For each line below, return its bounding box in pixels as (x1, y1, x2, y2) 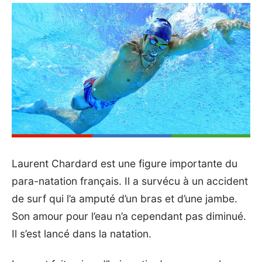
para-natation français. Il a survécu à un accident (12, 174, 248, 187)
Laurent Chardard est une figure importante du (12, 157, 237, 170)
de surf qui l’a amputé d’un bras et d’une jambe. (12, 192, 237, 205)
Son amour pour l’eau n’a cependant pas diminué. (12, 209, 246, 222)
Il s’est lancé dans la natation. (12, 227, 154, 240)
